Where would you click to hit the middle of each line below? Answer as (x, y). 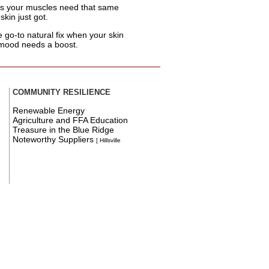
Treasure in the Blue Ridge (64, 129)
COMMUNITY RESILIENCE (62, 92)
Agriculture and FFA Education (71, 120)
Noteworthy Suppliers (55, 139)
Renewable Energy (49, 110)
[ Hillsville (109, 140)
